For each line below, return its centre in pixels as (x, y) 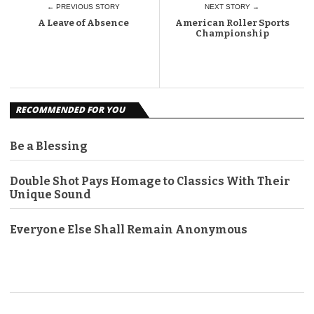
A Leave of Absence (83, 22)
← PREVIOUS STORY (83, 6)
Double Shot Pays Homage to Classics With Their (150, 181)
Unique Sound (50, 194)
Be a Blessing (49, 146)
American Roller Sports (232, 22)
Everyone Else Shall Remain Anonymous (129, 229)
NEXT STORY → (232, 6)
